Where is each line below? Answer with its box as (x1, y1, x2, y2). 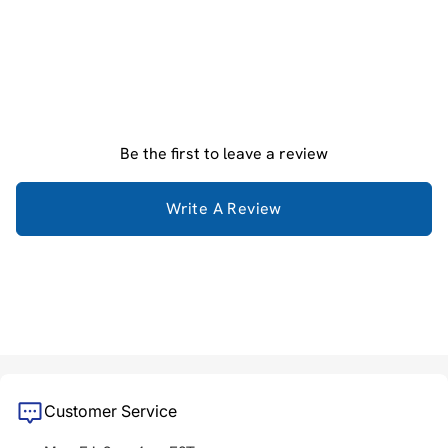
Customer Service (44, 400, 177, 421)
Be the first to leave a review (120, 143, 328, 165)
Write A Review (166, 198, 282, 220)
